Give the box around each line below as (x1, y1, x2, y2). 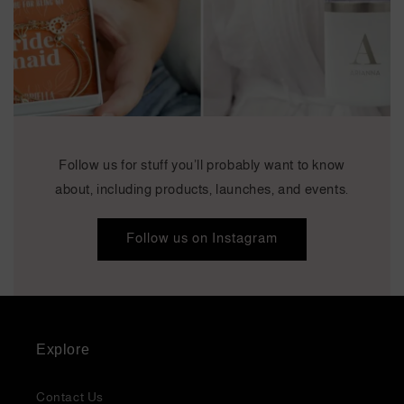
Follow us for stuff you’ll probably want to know (59, 156, 345, 172)
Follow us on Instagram (126, 230, 278, 246)
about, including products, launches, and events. (55, 180, 349, 197)
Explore (36, 342, 90, 357)
